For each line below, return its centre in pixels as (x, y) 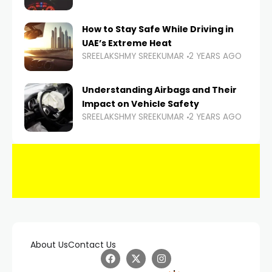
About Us (49, 245)
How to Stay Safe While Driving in (158, 29)
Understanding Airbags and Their (159, 90)
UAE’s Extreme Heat (127, 43)
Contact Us (92, 245)
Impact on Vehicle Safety (141, 104)
